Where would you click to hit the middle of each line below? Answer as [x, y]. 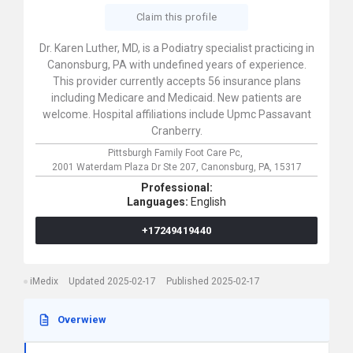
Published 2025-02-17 [213, 281]
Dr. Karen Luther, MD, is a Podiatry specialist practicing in [176, 48]
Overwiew [82, 320]
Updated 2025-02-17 [112, 281]
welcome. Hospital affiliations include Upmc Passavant [176, 114]
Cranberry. [176, 131]
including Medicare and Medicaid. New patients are [176, 98]
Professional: [176, 188]
